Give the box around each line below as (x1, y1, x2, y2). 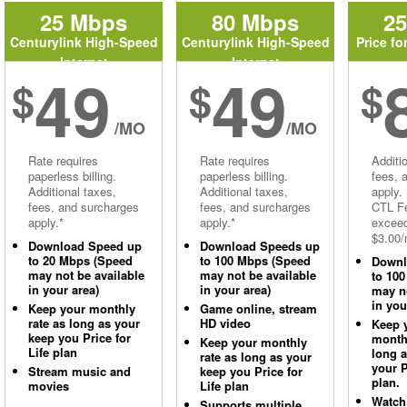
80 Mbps (212, 6, 299, 37)
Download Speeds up (200, 237, 320, 254)
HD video (200, 314, 251, 332)
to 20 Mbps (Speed (28, 252, 133, 269)
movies (28, 377, 69, 394)
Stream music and (28, 362, 131, 380)
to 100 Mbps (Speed (200, 252, 311, 269)
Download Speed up (28, 237, 142, 254)
